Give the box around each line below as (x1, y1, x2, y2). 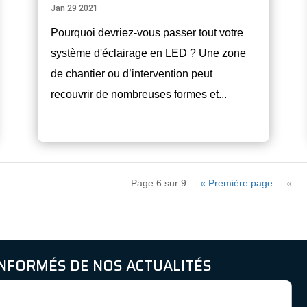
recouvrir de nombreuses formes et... (50, 88, 227, 101)
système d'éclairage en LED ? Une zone (50, 47, 246, 60)
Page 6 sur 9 (131, 177, 187, 189)
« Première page (200, 177, 273, 189)
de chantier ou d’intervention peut (50, 68, 212, 80)
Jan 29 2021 (50, 3, 98, 14)
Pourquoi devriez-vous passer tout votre (50, 27, 243, 39)
